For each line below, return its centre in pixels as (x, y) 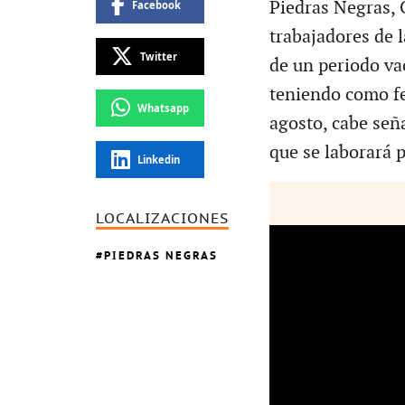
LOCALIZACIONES (162, 218)
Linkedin (158, 159)
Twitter (158, 56)
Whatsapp (163, 108)
